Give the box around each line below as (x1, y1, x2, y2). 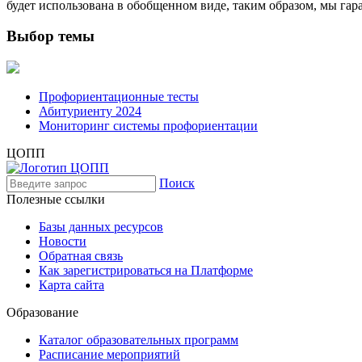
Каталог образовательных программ (39, 332, 238, 347)
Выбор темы (6, 27, 95, 45)
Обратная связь (39, 248, 123, 263)
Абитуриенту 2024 (39, 103, 141, 118)
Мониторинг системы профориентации (39, 118, 258, 133)
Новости (39, 234, 86, 248)
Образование (6, 305, 78, 319)
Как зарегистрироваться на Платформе (39, 263, 253, 277)
